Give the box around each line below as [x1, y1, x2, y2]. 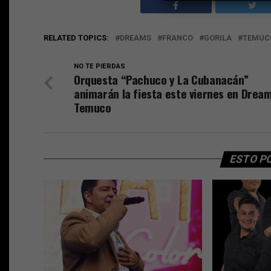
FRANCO [162, 33, 193, 42]
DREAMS [120, 33, 151, 42]
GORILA [204, 33, 232, 42]
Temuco [74, 98, 111, 116]
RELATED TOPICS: [44, 33, 109, 42]
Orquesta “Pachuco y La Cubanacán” [74, 70, 249, 88]
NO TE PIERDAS [74, 62, 125, 70]
